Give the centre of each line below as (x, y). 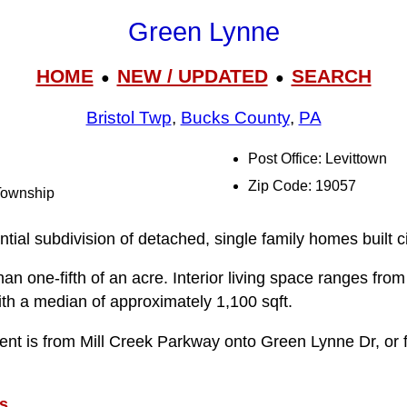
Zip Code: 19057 (302, 186)
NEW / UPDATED (192, 75)
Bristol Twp (129, 118)
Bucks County (235, 118)
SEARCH (331, 75)
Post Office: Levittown (318, 159)
